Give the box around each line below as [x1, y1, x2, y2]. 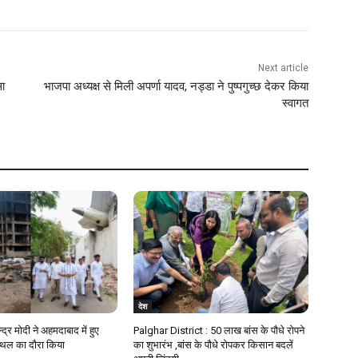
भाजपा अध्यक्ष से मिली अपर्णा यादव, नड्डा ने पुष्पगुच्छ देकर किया [43, 79, 308, 94]
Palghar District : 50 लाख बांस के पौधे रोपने [133, 324, 305, 337]
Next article [257, 62, 308, 74]
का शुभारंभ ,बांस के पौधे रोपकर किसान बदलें [133, 339, 294, 352]
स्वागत [281, 96, 308, 111]
